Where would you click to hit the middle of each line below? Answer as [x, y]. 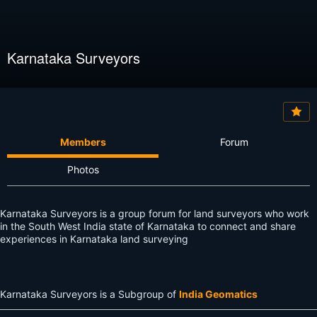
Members [83, 142]
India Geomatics [218, 294]
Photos [83, 170]
